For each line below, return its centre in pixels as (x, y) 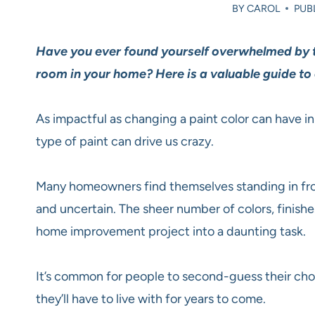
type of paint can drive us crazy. (125, 141)
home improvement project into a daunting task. (171, 231)
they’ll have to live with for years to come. (151, 298)
